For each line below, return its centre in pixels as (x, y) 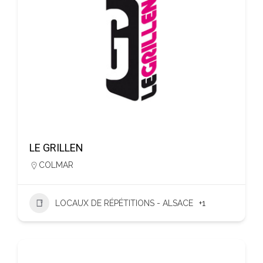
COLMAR (56, 165)
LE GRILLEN (56, 148)
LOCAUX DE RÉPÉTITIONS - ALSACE (124, 203)
